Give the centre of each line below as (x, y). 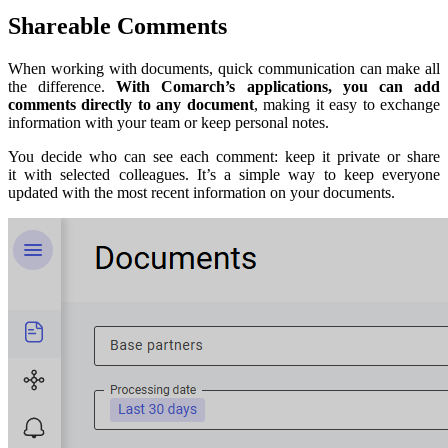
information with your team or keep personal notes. (168, 123)
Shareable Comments (117, 26)
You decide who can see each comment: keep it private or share (224, 157)
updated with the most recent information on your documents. (201, 193)
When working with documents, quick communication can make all (224, 69)
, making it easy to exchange (347, 105)
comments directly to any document (131, 105)
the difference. (62, 87)
